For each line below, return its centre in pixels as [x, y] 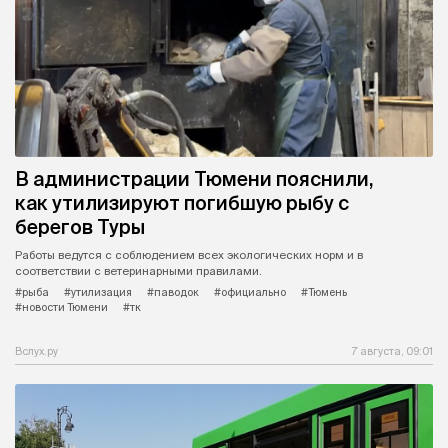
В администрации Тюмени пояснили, [194, 178]
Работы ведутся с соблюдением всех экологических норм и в [189, 254]
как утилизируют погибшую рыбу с [182, 202]
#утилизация [98, 291]
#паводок [173, 291]
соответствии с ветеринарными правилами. [138, 270]
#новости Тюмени [61, 306]
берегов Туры [80, 226]
